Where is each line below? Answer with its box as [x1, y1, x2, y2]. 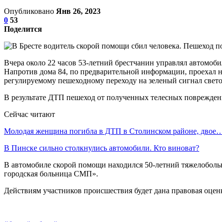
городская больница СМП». [4, 169, 100, 178]
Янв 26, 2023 [56, 6, 101, 15]
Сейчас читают [4, 110, 55, 118]
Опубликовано [4, 6, 56, 15]
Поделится [4, 24, 42, 33]
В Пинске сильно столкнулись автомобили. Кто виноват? [4, 143, 199, 152]
